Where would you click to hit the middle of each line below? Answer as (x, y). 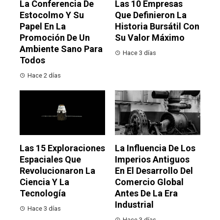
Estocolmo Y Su (52, 15)
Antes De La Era (146, 193)
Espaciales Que (50, 160)
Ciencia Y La (44, 182)
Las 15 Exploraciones (62, 148)
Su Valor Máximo (150, 38)
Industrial (134, 205)
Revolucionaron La (57, 171)
